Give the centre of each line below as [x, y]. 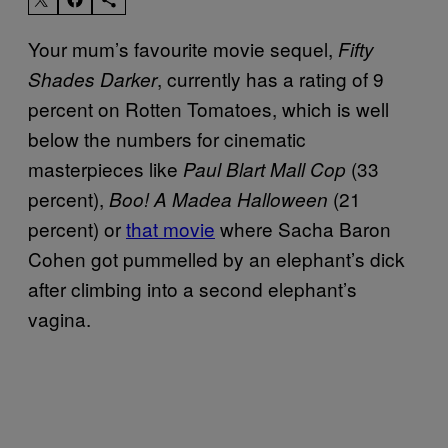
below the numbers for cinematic [167, 138]
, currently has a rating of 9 [270, 78]
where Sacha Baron [303, 228]
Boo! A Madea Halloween [218, 198]
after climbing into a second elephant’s [192, 288]
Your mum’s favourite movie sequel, [180, 48]
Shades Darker [92, 78]
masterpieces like [105, 168]
